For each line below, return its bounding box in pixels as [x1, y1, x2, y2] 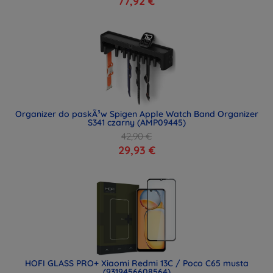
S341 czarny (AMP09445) [87, 117, 186, 128]
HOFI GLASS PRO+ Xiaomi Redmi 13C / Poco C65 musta [24, 258, 249, 269]
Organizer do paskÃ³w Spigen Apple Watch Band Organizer [15, 108, 258, 119]
